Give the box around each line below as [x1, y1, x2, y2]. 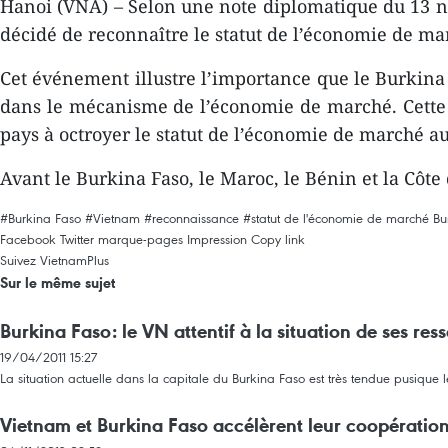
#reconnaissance [144, 209, 239, 227]
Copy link [251, 230, 305, 248]
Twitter [60, 230, 94, 248]
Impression [187, 230, 247, 248]
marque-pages [98, 230, 183, 248]
